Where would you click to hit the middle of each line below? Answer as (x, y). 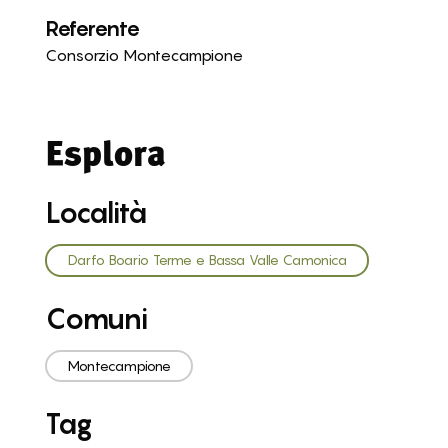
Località (95, 213)
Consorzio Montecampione (143, 55)
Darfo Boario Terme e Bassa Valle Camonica (207, 260)
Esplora (105, 153)
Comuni (96, 318)
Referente (92, 27)
